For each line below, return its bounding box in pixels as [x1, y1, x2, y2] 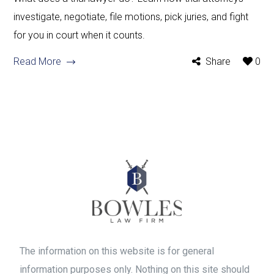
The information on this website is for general [20, 245, 215, 257]
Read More [13, 55, 62, 67]
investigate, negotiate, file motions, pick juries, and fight [13, 10, 249, 23]
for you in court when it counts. [13, 29, 146, 41]
